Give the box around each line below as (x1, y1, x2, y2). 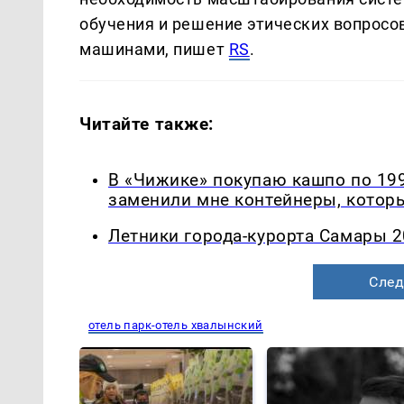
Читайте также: (79, 113, 215, 134)
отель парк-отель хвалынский (88, 318, 263, 333)
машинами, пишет (79, 39, 229, 59)
